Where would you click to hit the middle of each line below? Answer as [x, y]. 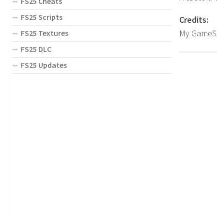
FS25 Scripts [42, 17]
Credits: [194, 20]
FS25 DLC [36, 49]
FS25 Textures [45, 33]
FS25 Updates [44, 65]
